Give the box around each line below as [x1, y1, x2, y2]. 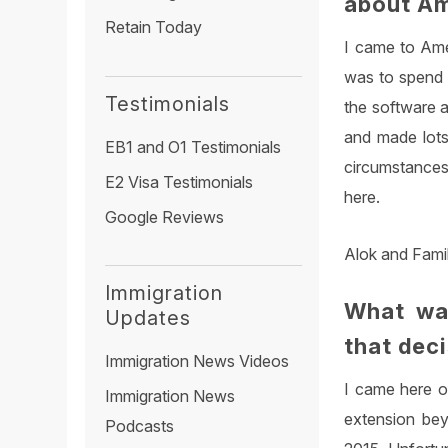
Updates [105, 305, 192, 330]
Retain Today [105, 17, 203, 38]
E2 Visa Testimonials [105, 171, 254, 192]
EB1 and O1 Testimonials [105, 136, 282, 157]
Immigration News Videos [105, 350, 290, 371]
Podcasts [105, 415, 175, 436]
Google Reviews [105, 206, 225, 227]
